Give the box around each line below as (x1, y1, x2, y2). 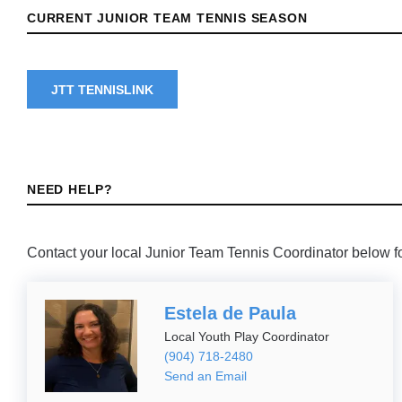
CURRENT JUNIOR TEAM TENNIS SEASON (27, 11, 308, 25)
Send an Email (163, 369, 247, 383)
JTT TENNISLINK (51, 82, 153, 97)
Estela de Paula (163, 303, 296, 323)
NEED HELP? (27, 182, 113, 197)
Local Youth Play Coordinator (163, 329, 329, 344)
